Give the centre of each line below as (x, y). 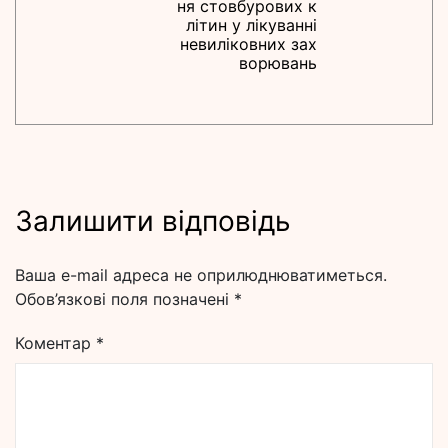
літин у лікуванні (251, 25)
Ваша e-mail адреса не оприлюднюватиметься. (201, 275)
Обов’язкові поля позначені (124, 299)
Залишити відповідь (153, 221)
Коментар (55, 343)
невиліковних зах (248, 44)
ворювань (278, 63)
